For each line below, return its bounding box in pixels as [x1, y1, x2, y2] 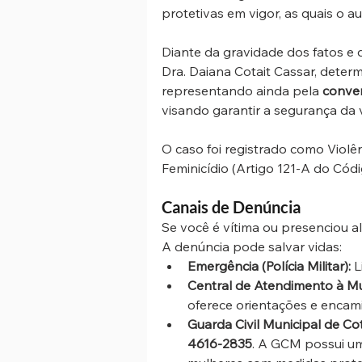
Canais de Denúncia [162, 196, 304, 217]
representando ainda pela [162, 82, 322, 99]
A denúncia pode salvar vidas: [162, 238, 342, 255]
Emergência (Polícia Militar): [187, 257, 351, 274]
